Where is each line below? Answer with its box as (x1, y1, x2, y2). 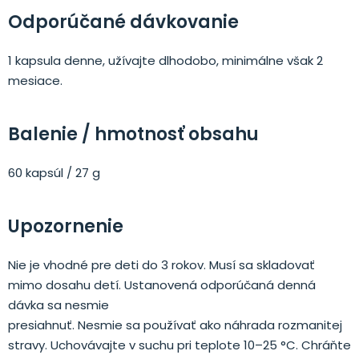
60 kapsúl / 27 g (8, 164, 100, 182)
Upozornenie (8, 214, 123, 240)
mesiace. (8, 72, 63, 90)
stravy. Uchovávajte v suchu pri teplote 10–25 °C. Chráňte (8, 337, 351, 354)
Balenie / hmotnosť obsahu (8, 122, 259, 147)
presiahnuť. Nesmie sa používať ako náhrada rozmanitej (8, 317, 342, 334)
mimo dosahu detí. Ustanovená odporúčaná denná (8, 276, 316, 294)
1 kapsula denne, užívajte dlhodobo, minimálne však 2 (8, 52, 323, 70)
